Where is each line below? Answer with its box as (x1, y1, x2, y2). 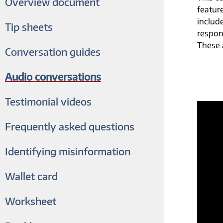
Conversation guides (5, 45, 101, 58)
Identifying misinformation (5, 145, 130, 157)
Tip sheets (5, 20, 53, 33)
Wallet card (5, 170, 58, 182)
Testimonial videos (5, 95, 92, 108)
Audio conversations (5, 70, 101, 83)
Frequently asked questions (5, 120, 134, 132)
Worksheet (5, 195, 56, 207)
